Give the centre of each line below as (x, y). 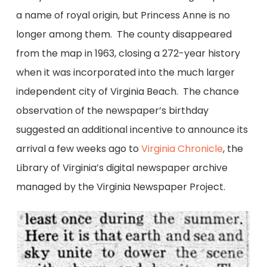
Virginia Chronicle (182, 149)
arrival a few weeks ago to (78, 149)
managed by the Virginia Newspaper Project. (120, 187)
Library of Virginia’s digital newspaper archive (122, 168)
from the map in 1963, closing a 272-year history (128, 54)
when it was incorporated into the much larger (125, 73)
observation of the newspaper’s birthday (112, 111)
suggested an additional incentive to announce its (132, 130)
